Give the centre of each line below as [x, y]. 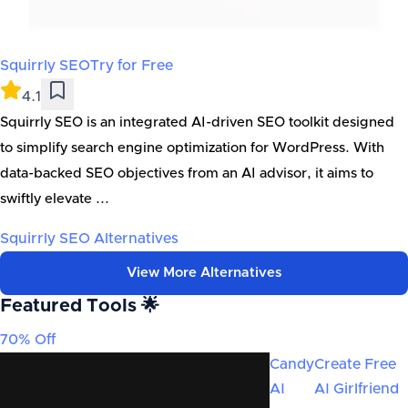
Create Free [355, 364]
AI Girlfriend [356, 389]
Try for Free [133, 66]
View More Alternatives [204, 273]
